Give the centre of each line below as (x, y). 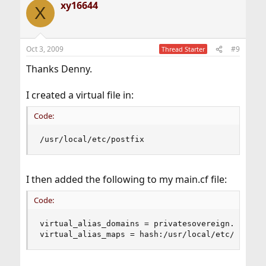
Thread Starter (183, 49)
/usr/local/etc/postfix (92, 140)
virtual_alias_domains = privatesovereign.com (144, 224)
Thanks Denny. (59, 69)
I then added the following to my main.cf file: (126, 180)
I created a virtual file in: (80, 95)
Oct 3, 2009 (45, 49)
